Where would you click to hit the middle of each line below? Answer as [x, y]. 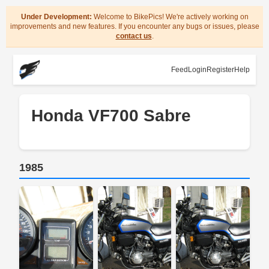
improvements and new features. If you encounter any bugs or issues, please [134, 26]
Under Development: [56, 17]
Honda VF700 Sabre [111, 116]
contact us [134, 36]
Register [220, 70]
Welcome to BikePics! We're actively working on [170, 17]
